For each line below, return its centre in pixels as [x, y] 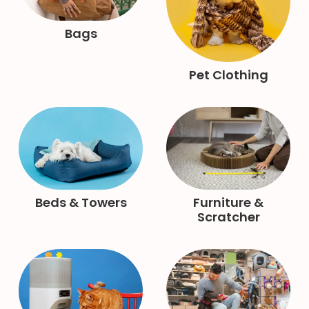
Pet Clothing [228, 75]
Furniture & [228, 202]
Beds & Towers [81, 202]
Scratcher [228, 217]
